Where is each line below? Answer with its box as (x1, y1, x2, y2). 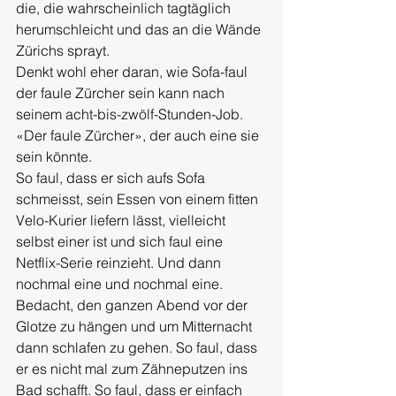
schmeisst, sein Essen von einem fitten (16, 190, 262, 208)
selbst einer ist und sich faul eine (16, 232, 226, 250)
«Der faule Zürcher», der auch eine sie (16, 126, 263, 144)
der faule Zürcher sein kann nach (16, 84, 228, 102)
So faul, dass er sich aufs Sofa (16, 169, 209, 187)
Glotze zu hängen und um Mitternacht (16, 317, 255, 335)
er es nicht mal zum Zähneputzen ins (16, 360, 251, 377)
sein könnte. (16, 148, 95, 165)
